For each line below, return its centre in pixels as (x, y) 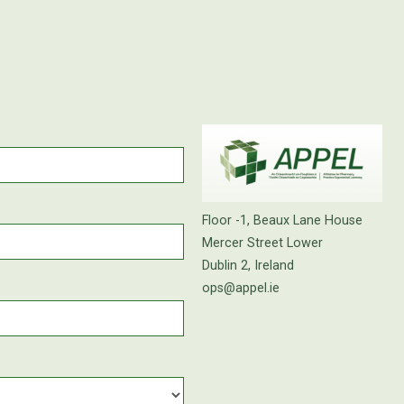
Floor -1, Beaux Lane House (282, 221)
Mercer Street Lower (262, 243)
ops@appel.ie (241, 289)
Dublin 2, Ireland (248, 266)
